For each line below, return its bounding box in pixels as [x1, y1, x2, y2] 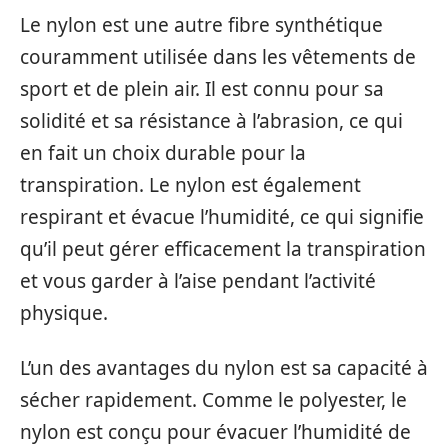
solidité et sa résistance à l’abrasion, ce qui [20, 108, 403, 135]
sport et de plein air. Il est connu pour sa [20, 76, 384, 103]
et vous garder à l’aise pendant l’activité [20, 268, 376, 295]
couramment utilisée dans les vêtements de [20, 44, 416, 71]
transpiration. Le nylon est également [20, 172, 361, 199]
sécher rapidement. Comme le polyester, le [20, 386, 407, 413]
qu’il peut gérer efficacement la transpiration [20, 236, 426, 263]
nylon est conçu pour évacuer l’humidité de [20, 418, 411, 445]
